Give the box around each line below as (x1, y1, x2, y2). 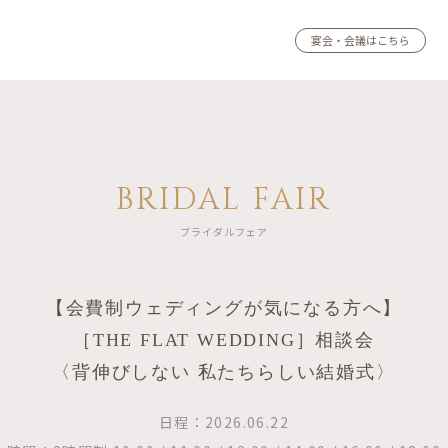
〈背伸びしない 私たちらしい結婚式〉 (52, 362, 396, 382)
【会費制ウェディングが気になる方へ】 (45, 298, 403, 318)
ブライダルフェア (180, 224, 268, 239)
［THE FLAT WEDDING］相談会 (73, 330, 375, 350)
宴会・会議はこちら (311, 32, 410, 48)
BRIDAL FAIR (116, 180, 332, 220)
